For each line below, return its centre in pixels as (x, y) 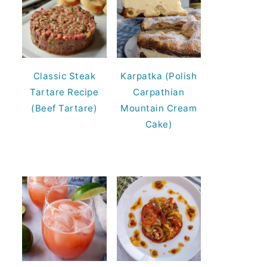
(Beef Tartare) (64, 108)
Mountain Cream (159, 108)
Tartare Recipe (64, 92)
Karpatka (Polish (159, 76)
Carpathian (159, 92)
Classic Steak (64, 76)
